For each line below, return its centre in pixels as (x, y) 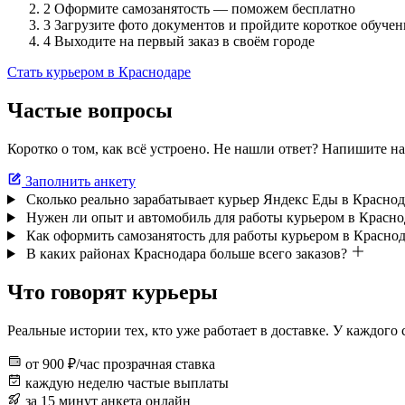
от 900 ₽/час (62, 363)
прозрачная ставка (159, 363)
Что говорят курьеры (113, 292)
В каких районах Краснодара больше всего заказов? (186, 254)
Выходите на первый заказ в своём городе (184, 42)
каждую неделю (75, 382)
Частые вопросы (90, 111)
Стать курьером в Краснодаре (99, 72)
